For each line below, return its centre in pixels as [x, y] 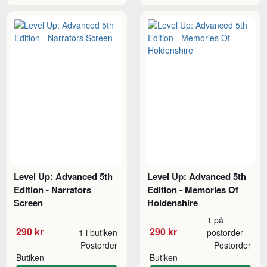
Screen [29, 202]
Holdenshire [173, 202]
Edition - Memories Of [193, 189]
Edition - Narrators [53, 189]
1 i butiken [98, 232]
